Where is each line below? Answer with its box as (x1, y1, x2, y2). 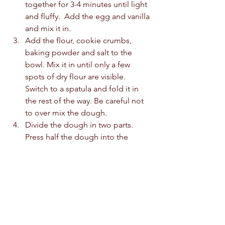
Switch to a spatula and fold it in (25, 84, 141, 94)
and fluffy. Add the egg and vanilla (25, 12, 152, 22)
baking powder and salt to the (25, 48, 134, 58)
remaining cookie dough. (25, 180, 120, 190)
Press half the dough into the (25, 132, 130, 142)
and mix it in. (25, 24, 73, 34)
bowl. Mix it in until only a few (25, 60, 132, 70)
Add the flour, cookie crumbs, (25, 36, 134, 46)
